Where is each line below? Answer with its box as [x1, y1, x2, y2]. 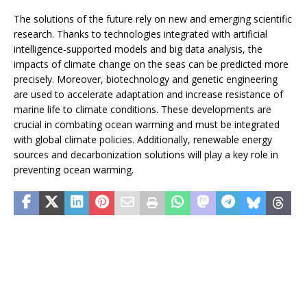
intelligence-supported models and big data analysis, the [14, 42, 262, 56]
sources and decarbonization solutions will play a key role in [14, 148, 278, 162]
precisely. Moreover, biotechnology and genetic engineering [14, 73, 278, 86]
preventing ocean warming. [14, 163, 134, 177]
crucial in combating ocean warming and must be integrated [14, 118, 280, 132]
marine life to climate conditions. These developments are [14, 103, 271, 116]
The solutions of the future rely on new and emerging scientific [14, 12, 292, 26]
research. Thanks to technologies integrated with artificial [14, 27, 267, 41]
